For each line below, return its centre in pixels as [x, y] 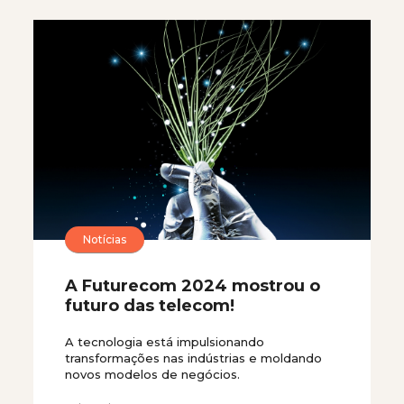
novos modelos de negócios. [152, 374]
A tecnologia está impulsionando [165, 342]
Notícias [105, 239]
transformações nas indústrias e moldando [193, 358]
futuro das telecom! [150, 306]
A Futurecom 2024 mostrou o [193, 286]
